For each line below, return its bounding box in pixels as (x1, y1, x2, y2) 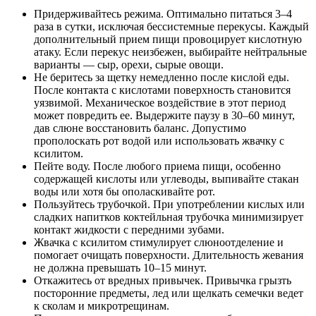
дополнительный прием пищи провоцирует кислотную (34, 33, 302, 46)
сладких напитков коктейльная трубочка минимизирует (34, 211, 303, 224)
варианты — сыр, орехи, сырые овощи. (34, 59, 224, 71)
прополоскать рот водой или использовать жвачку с (34, 135, 284, 147)
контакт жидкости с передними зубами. (34, 224, 224, 236)
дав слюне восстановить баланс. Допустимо (34, 122, 246, 135)
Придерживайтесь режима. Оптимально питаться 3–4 (34, 8, 292, 20)
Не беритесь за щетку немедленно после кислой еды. (34, 71, 289, 84)
